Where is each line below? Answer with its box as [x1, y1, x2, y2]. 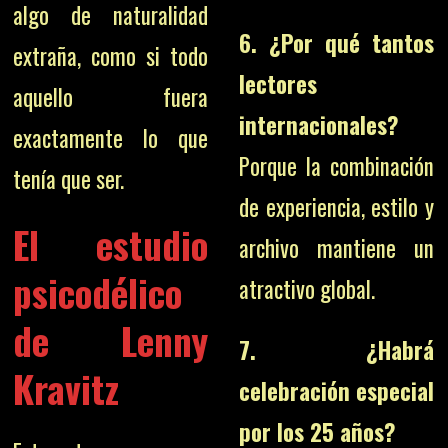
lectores [238, 67, 317, 101]
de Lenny [13, 311, 209, 368]
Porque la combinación [238, 149, 434, 183]
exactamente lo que [13, 120, 209, 155]
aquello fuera [13, 79, 209, 114]
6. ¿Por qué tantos [238, 26, 434, 60]
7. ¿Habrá [238, 333, 434, 367]
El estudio [13, 215, 209, 272]
